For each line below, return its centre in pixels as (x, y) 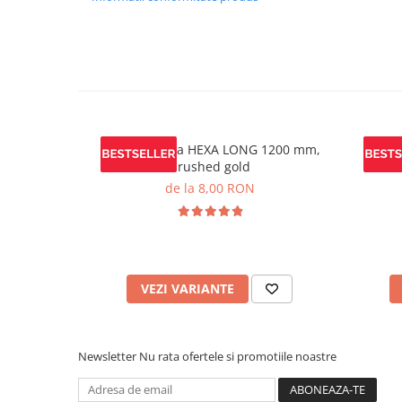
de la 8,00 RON (210, 188)
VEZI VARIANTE (188, 288)
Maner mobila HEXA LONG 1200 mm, (210, 149)
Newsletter (109, 356)
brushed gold (210, 166)
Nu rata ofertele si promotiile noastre (238, 356)
